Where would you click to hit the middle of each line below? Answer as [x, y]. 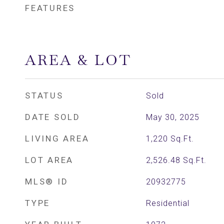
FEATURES [50, 8]
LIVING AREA [57, 138]
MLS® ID [47, 181]
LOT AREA [49, 160]
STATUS [44, 95]
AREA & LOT [78, 60]
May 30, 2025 [172, 117]
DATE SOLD [53, 117]
